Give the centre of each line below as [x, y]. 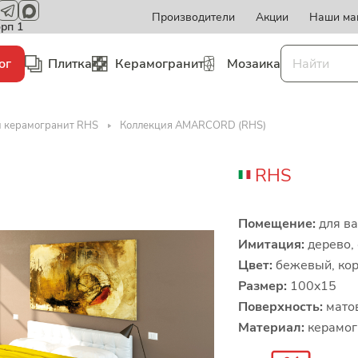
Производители [193, 17]
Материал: [271, 328]
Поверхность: [280, 307]
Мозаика [254, 64]
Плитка [70, 64]
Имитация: [271, 245]
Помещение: [277, 224]
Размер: [263, 286]
